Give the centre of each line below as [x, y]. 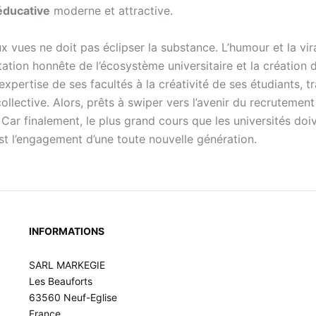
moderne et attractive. [111, 10]
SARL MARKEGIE [67, 265]
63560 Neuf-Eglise [73, 297]
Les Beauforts [60, 281]
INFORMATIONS [66, 231]
